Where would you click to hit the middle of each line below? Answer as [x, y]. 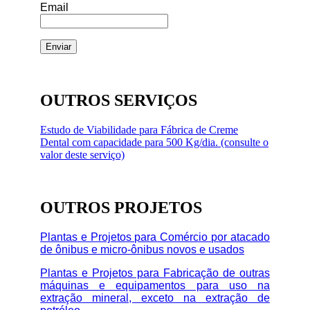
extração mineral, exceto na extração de [155, 298]
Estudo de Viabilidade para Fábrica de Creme [139, 130]
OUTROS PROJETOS [121, 207]
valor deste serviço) [83, 155]
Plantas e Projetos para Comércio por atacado [155, 237]
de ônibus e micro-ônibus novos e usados [143, 249]
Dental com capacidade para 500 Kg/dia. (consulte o [155, 143]
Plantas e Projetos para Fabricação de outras [155, 273]
